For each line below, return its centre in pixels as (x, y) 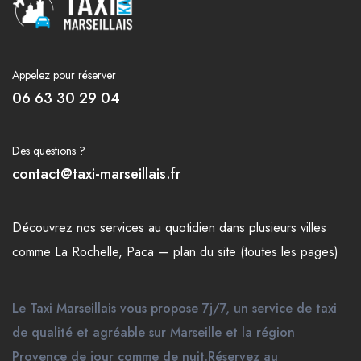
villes (313, 228)
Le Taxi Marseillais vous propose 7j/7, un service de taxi (174, 309)
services (122, 228)
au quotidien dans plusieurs (222, 228)
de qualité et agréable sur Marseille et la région (154, 333)
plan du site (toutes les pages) (256, 252)
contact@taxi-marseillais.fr (96, 174)
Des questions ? (49, 151)
